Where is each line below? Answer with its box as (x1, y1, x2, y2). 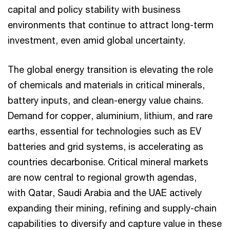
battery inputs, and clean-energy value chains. (8, 94, 203, 106)
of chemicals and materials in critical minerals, (8, 79, 205, 91)
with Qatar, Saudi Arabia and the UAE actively (8, 187, 202, 199)
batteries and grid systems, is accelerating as (8, 141, 203, 152)
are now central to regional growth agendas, (8, 171, 197, 183)
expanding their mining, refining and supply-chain (8, 202, 217, 214)
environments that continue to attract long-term (8, 19, 214, 31)
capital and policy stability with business (8, 4, 181, 15)
